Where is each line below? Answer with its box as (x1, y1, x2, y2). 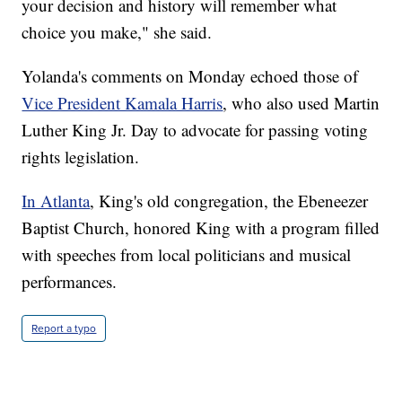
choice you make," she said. (22, 20, 213, 43)
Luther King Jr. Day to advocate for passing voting (22, 118, 369, 141)
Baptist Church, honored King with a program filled (22, 215, 380, 239)
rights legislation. (22, 144, 140, 168)
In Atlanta (22, 188, 91, 212)
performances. (22, 269, 118, 293)
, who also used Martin (223, 91, 380, 114)
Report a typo (31, 319, 97, 336)
